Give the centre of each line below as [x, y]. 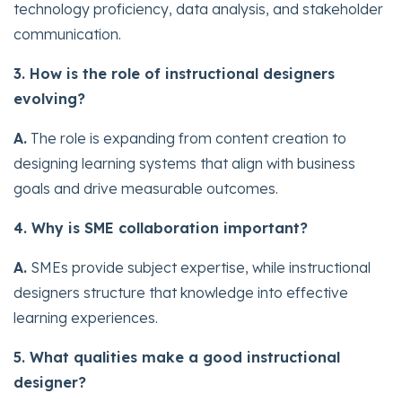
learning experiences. [86, 317]
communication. [67, 34]
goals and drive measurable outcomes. [146, 188]
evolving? [49, 98]
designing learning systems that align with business [184, 163]
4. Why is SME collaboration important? [161, 227]
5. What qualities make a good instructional [177, 357]
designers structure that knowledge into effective [181, 292]
